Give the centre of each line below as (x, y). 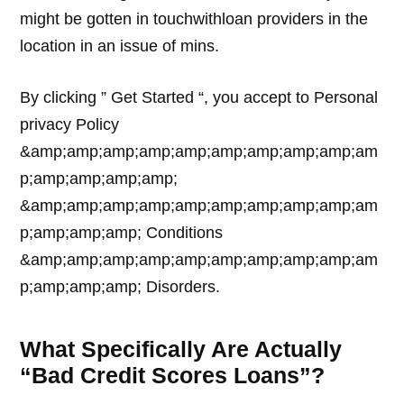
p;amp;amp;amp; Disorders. (120, 286)
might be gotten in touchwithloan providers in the (194, 18)
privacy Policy (70, 124)
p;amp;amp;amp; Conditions (122, 232)
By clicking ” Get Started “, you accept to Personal (199, 97)
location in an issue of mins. (120, 46)
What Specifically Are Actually (181, 349)
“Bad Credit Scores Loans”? (173, 375)
